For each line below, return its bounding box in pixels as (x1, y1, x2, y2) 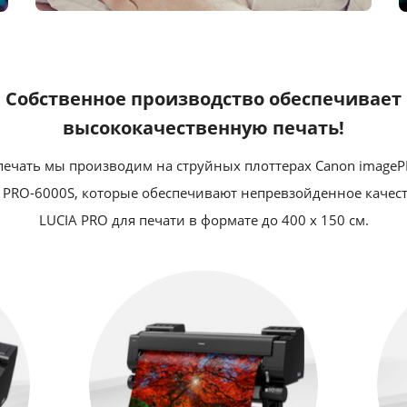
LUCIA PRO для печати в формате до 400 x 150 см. (38, 210, 369, 229)
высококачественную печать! (63, 114, 344, 140)
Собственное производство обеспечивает (5, 85, 402, 111)
